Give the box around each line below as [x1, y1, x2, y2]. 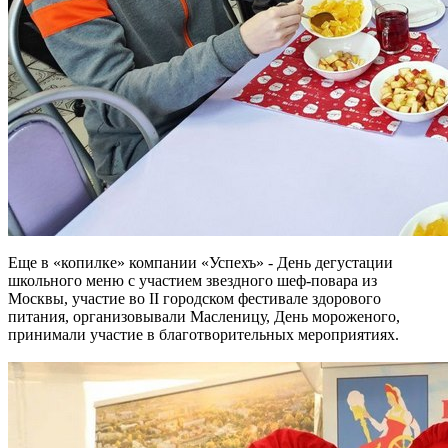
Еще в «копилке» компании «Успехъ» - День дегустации [8, 254, 393, 272]
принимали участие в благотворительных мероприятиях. [8, 326, 399, 344]
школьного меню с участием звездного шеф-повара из [8, 272, 377, 290]
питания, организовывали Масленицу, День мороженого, [8, 308, 400, 326]
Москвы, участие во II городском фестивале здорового [8, 290, 381, 308]
